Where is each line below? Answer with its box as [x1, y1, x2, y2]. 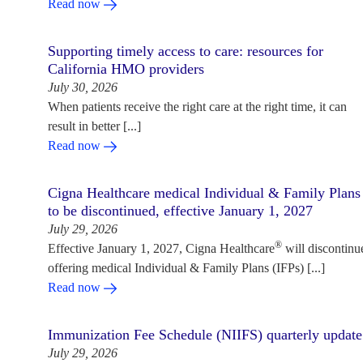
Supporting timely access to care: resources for [47, 42, 323, 59]
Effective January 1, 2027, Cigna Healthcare [47, 241, 275, 255]
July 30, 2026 [47, 79, 117, 94]
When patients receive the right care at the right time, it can [47, 99, 347, 113]
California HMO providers [47, 60, 204, 77]
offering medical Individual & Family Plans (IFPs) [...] [47, 260, 325, 275]
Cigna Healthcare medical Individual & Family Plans [47, 184, 361, 201]
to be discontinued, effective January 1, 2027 [47, 202, 313, 219]
